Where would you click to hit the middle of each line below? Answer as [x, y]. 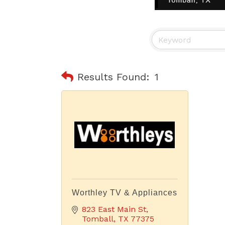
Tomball [98, 219]
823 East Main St [114, 209]
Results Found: [114, 77]
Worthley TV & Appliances [125, 193]
